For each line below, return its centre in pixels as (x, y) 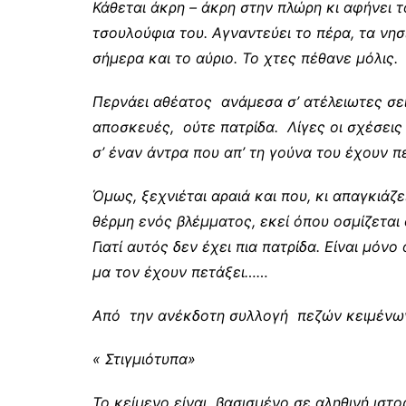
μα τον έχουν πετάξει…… (185, 272)
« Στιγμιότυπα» (144, 359)
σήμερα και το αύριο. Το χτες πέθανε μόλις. (245, 58)
